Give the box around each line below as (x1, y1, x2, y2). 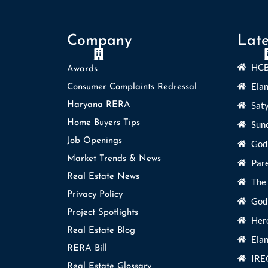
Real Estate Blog (67, 226, 135, 235)
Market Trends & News (67, 154, 161, 163)
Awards (67, 64, 98, 74)
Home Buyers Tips (67, 118, 140, 127)
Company (67, 33, 132, 48)
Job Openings (67, 136, 122, 145)
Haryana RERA (67, 100, 130, 109)
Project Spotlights (67, 208, 138, 217)
